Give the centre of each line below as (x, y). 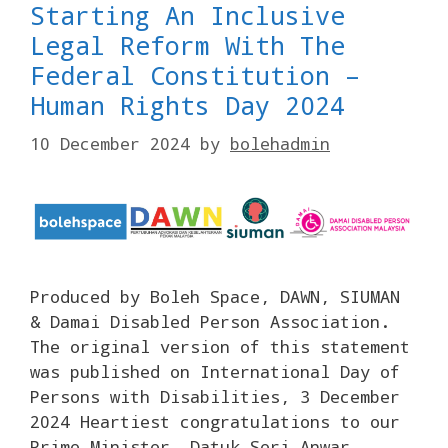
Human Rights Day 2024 (187, 105)
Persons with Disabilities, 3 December (215, 397)
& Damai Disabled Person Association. (210, 322)
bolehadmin (280, 143)
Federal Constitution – (195, 75)
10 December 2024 (110, 143)
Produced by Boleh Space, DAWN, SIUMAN (215, 297)
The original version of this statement (220, 347)
